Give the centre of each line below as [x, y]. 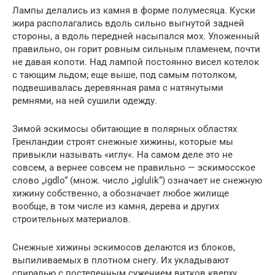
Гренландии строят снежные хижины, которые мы [123, 141]
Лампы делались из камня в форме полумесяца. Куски [134, 10]
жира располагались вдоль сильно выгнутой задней [128, 23]
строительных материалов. [72, 219]
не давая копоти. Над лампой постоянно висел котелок [136, 62]
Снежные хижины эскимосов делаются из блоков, [124, 247]
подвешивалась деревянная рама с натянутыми [118, 87]
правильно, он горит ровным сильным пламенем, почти [136, 49]
